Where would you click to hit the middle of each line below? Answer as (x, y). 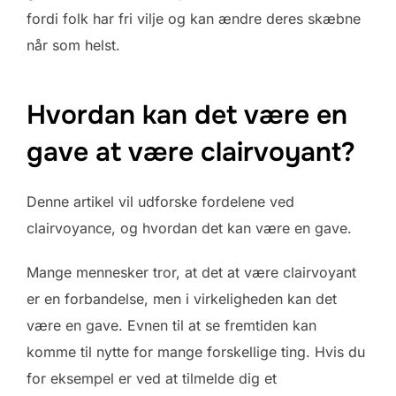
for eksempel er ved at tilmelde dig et (152, 379)
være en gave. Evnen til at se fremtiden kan (171, 326)
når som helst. (73, 45)
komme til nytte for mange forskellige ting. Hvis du (196, 352)
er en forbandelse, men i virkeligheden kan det (182, 299)
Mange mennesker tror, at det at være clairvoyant (191, 273)
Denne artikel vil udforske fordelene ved (160, 202)
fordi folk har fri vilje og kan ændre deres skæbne (194, 18)
